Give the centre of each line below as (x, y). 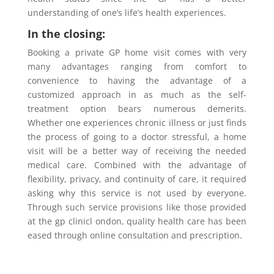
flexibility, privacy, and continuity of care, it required (137, 179)
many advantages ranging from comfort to (137, 67)
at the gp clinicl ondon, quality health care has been (137, 221)
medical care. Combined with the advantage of (137, 165)
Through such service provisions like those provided (137, 207)
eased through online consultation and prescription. (135, 235)
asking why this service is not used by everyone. (137, 193)
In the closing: (66, 34)
